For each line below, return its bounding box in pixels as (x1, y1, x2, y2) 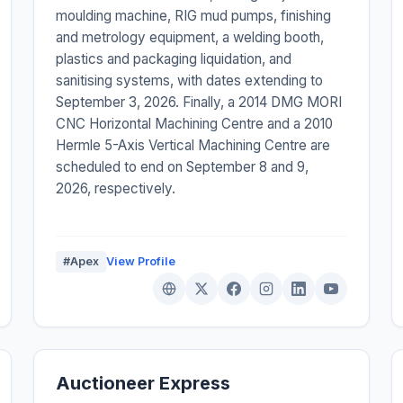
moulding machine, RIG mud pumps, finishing (56, 7, 332, 25)
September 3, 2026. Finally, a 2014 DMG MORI (56, 94, 343, 112)
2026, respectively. (56, 180, 176, 198)
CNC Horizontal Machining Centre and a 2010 (56, 115, 334, 133)
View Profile (106, 255, 176, 269)
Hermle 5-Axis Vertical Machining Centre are (56, 137, 331, 155)
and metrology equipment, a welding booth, (56, 29, 325, 47)
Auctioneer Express (56, 372, 231, 395)
